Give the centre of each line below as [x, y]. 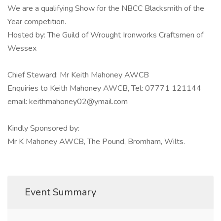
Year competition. [37, 22]
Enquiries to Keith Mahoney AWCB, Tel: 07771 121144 [104, 89]
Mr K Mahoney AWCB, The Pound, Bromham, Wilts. [96, 142]
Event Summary [60, 192]
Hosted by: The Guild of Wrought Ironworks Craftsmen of [105, 35]
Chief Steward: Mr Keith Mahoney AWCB [78, 75]
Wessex [22, 49]
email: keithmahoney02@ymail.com [68, 102]
